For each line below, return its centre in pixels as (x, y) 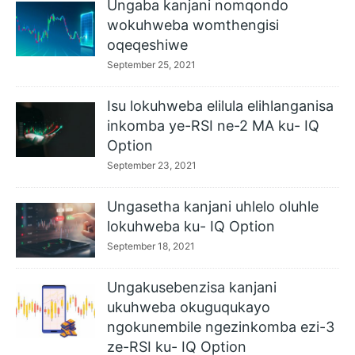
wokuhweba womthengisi (193, 25)
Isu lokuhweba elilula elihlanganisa (220, 106)
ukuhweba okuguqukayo (189, 307)
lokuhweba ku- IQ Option (191, 226)
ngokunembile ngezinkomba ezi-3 (221, 327)
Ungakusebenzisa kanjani (192, 287)
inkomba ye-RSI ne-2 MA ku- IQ (213, 126)
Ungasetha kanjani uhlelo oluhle (213, 206)
